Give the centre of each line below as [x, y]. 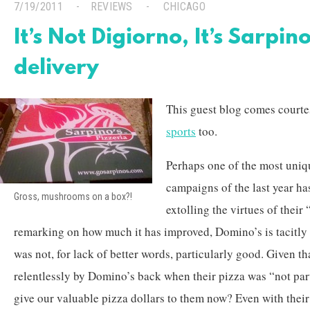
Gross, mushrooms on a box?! [73, 197]
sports [181, 131]
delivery [56, 69]
